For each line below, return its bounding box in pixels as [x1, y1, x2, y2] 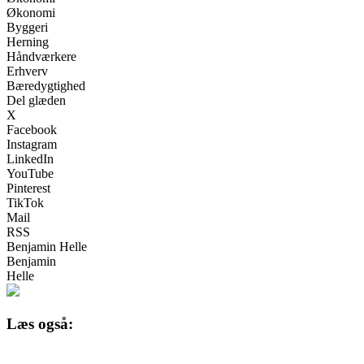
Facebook [6, 123, 57, 137]
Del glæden [6, 93, 66, 108]
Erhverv [6, 64, 48, 79]
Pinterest [6, 181, 50, 196]
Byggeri [6, 20, 48, 35]
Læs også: [6, 314, 73, 332]
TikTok [6, 196, 44, 210]
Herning [6, 35, 49, 50]
